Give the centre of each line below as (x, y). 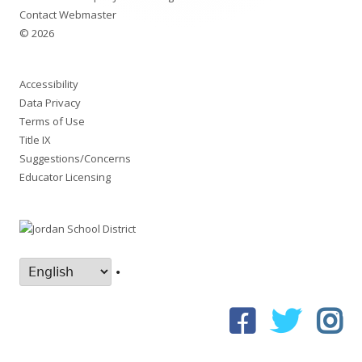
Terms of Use (52, 121)
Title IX (35, 139)
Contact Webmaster (68, 14)
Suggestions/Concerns (75, 158)
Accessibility (49, 84)
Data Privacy (50, 102)
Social (161, 316)
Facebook (288, 310)
